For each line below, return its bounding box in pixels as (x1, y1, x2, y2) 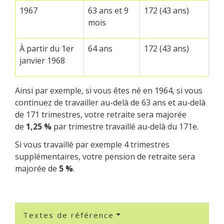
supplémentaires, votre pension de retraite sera (15, 150, 195, 162)
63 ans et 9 (88, 5, 128, 16)
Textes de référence (23, 209, 114, 220)
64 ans (88, 43, 112, 54)
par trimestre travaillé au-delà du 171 (51, 121, 192, 132)
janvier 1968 (19, 55, 65, 66)
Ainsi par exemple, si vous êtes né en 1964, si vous (15, 85, 202, 96)
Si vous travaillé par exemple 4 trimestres (15, 138, 169, 150)
